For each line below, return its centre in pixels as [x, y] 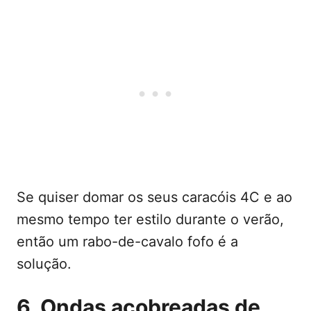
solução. [44, 263]
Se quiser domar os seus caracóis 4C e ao [154, 197]
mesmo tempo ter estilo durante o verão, [150, 219]
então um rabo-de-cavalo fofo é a [127, 241]
